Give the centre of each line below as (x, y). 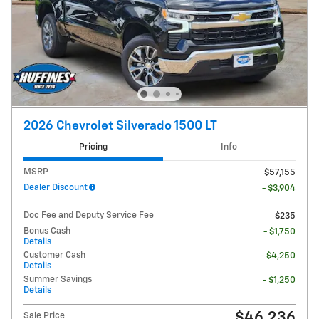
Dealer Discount (56, 187)
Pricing (93, 147)
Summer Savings (58, 279)
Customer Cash (54, 255)
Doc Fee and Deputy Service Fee (89, 215)
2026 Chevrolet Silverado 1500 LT (120, 126)
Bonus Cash (47, 231)
